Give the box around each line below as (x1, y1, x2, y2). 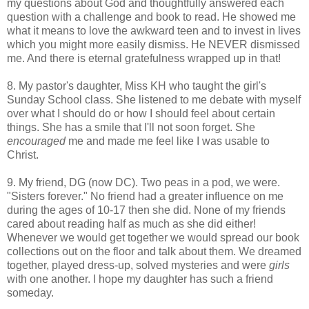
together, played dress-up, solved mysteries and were (7, 259, 269, 271)
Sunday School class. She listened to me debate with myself (7, 93, 301, 106)
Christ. (7, 148, 39, 161)
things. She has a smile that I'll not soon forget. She (7, 121, 255, 133)
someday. (7, 286, 54, 299)
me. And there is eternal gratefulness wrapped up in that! (7, 52, 281, 64)
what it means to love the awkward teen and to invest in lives (7, 24, 301, 37)
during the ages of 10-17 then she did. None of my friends (7, 203, 286, 216)
